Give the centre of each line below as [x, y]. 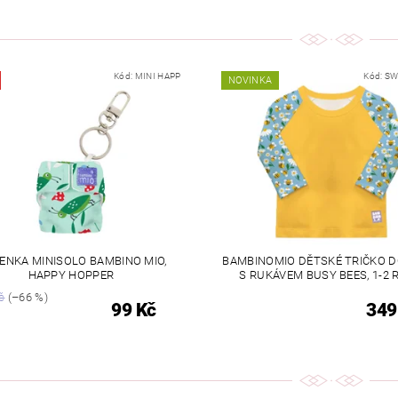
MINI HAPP [158, 76]
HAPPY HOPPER [71, 275]
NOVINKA [250, 81]
